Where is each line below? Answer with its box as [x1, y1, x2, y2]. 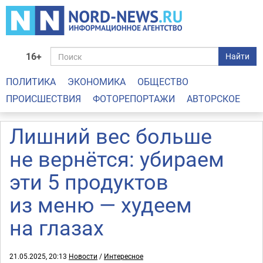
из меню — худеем [9, 190, 192, 218]
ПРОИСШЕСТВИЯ [6, 92, 81, 105]
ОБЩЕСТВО [137, 75, 188, 88]
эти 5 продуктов [9, 167, 168, 195]
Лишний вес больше [9, 122, 212, 150]
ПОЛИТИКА [6, 75, 56, 88]
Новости [69, 251, 97, 261]
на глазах [9, 213, 104, 241]
